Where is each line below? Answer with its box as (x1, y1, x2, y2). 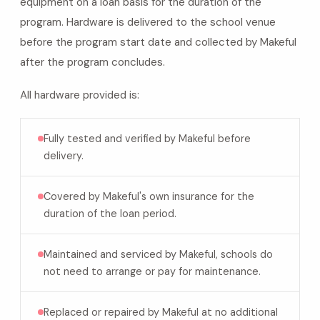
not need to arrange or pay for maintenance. (44, 265, 261, 278)
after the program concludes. (20, 55, 165, 69)
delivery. (44, 149, 84, 162)
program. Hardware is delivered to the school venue (20, 15, 276, 29)
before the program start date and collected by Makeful (20, 35, 296, 49)
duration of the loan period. (44, 207, 176, 220)
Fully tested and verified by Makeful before (44, 132, 251, 145)
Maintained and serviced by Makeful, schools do (44, 248, 273, 261)
